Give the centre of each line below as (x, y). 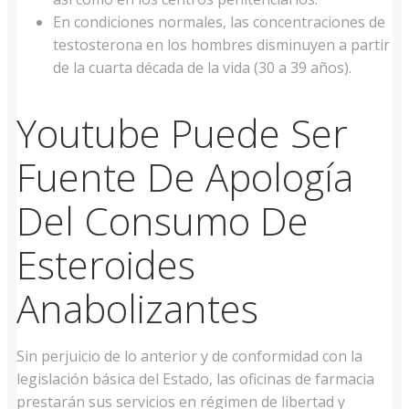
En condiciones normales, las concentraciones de (219, 22)
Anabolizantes (137, 309)
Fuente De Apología (185, 177)
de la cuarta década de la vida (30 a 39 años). (202, 68)
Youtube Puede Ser (182, 133)
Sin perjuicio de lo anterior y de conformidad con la (189, 357)
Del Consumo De (163, 221)
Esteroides (106, 265)
